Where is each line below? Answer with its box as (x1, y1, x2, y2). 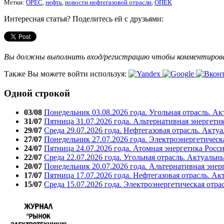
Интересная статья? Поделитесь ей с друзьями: (4, 14, 163, 23)
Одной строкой (4, 87, 70, 98)
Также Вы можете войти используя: (4, 69, 128, 78)
